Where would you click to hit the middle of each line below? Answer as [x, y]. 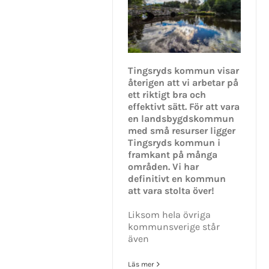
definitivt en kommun [177, 178]
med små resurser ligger [182, 130]
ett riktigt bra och [167, 94]
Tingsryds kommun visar [183, 70]
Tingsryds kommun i [174, 142]
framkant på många [173, 154]
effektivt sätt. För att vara [184, 106]
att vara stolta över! [171, 190]
